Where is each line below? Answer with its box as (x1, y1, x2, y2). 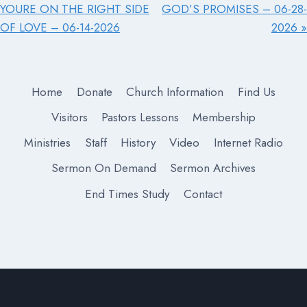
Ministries (24, 134, 71, 151)
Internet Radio (213, 134, 283, 151)
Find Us (237, 83, 275, 100)
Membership (193, 109, 256, 126)
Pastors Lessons (101, 109, 179, 126)
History (121, 134, 156, 151)
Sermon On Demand (51, 160, 156, 177)
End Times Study (85, 185, 170, 202)
